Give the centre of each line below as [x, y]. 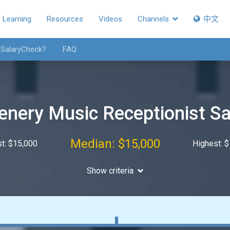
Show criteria [110, 171]
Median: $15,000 [115, 144]
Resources [65, 19]
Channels [154, 19]
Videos [110, 19]
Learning [17, 19]
